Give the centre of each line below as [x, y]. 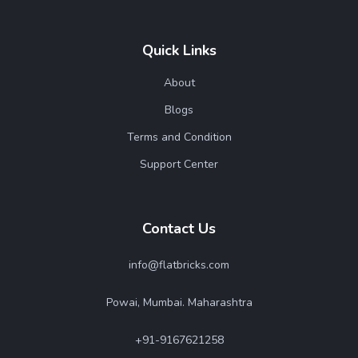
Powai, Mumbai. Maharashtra [179, 302]
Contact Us [179, 229]
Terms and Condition [179, 137]
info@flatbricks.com [179, 265]
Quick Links [179, 50]
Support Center [179, 164]
